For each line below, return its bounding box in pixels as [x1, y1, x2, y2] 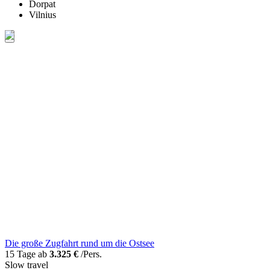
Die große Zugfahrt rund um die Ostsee [5, 238, 154, 249]
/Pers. [78, 249, 102, 260]
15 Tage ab [5, 249, 49, 260]
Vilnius [29, 9, 56, 20]
